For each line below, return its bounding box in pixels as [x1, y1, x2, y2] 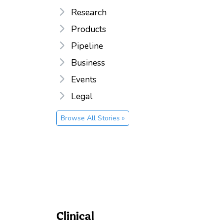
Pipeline [71, 39, 103, 52]
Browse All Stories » [61, 113, 125, 123]
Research [71, 6, 107, 18]
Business [71, 56, 105, 69]
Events [71, 73, 97, 85]
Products [71, 23, 106, 35]
